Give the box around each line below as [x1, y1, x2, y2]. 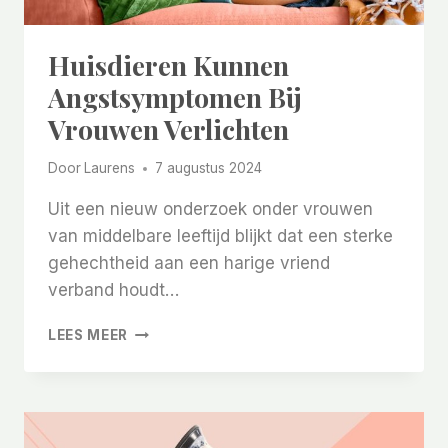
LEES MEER [48, 327, 129, 344]
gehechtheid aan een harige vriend [48, 253, 330, 274]
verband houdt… [48, 280, 179, 301]
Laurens [84, 160, 136, 177]
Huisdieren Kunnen [48, 46, 289, 83]
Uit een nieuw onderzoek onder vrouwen [48, 199, 373, 220]
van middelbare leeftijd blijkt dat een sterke [48, 226, 393, 247]
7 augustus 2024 [155, 160, 263, 177]
